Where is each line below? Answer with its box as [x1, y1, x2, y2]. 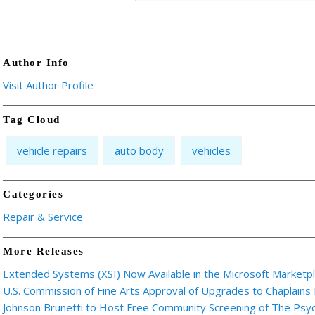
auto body [115, 143, 165, 158]
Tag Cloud [3, 114, 60, 125]
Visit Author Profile [3, 77, 94, 92]
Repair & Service [3, 209, 83, 224]
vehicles [191, 143, 231, 158]
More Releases [3, 245, 84, 257]
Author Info [3, 56, 70, 68]
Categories [3, 188, 63, 200]
